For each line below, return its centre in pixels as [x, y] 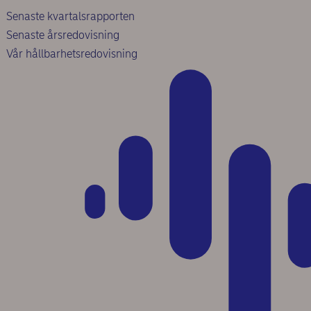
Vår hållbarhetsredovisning [72, 53]
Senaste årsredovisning [63, 35]
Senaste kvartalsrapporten [71, 16]
